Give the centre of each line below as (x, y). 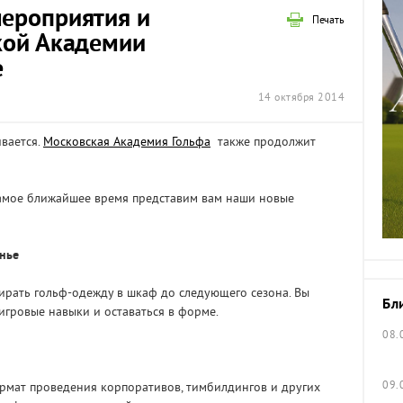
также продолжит (263, 143)
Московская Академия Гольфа (127, 143)
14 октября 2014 (301, 99)
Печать (328, 21)
